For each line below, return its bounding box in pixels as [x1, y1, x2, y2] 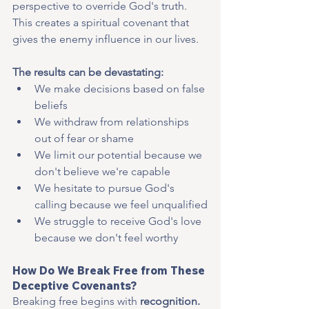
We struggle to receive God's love [34, 214, 204, 228]
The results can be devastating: [12, 65, 163, 79]
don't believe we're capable [34, 164, 170, 178]
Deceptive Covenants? [12, 278, 137, 292]
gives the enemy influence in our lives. [12, 32, 199, 46]
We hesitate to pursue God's [34, 181, 177, 195]
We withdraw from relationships [34, 114, 192, 128]
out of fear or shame [34, 131, 134, 145]
